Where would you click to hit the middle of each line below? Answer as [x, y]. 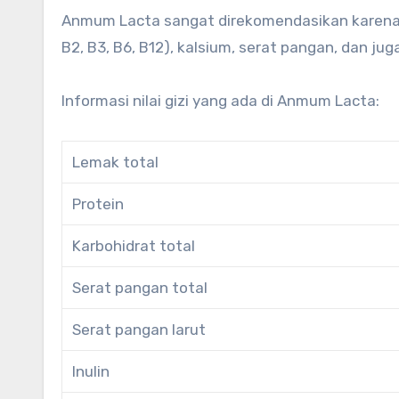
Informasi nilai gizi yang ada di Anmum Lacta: [220, 100]
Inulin [91, 371]
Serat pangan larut [139, 329]
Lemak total [116, 162]
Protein [98, 204]
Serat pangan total [140, 287]
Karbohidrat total [134, 245]
